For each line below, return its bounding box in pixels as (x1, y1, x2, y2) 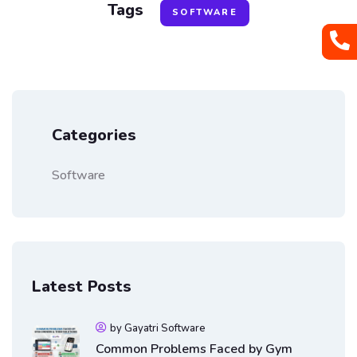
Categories (52, 124, 136, 146)
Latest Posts (32, 275, 131, 297)
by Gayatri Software (110, 320, 206, 335)
